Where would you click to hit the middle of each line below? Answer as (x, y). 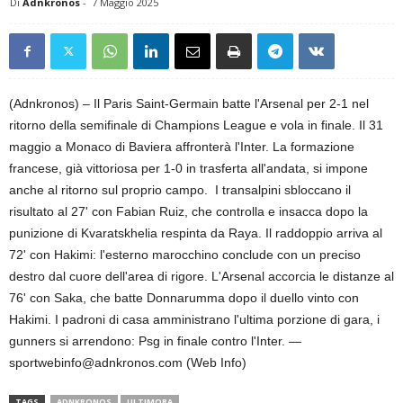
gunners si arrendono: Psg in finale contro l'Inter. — (155, 341)
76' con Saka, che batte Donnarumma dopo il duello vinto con (184, 298)
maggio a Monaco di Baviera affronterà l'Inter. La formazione (182, 147)
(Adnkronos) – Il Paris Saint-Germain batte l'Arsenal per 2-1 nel (189, 103)
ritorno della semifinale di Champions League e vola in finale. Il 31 (196, 125)
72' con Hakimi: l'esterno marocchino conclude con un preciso (185, 255)
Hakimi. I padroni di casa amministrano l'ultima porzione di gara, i (194, 319)
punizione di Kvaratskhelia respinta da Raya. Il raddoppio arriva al (196, 233)
